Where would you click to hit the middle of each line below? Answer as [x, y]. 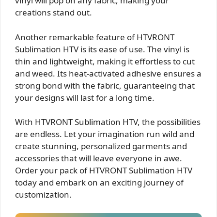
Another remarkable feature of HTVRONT [95, 37]
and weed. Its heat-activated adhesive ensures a [108, 73]
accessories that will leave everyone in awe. [99, 158]
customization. [43, 195]
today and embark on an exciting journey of [99, 183]
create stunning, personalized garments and [101, 146]
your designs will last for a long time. [85, 97]
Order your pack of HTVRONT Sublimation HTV [104, 170]
